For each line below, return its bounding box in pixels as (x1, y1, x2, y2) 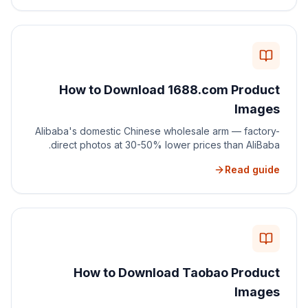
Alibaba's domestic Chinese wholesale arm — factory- (35, 125, 280, 137)
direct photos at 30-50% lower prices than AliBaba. (51, 139, 280, 151)
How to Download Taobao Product (74, 265, 280, 280)
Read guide (225, 164, 280, 175)
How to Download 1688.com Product (59, 82, 280, 97)
